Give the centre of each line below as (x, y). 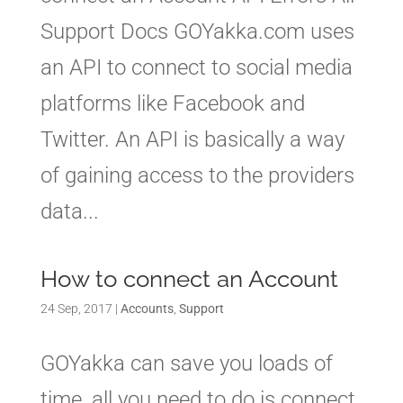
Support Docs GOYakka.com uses (197, 31)
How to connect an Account (189, 279)
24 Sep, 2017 (76, 309)
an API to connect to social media (196, 67)
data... (69, 211)
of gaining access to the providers (197, 175)
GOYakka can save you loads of (186, 363)
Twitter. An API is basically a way (192, 139)
